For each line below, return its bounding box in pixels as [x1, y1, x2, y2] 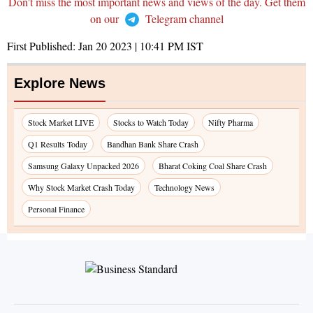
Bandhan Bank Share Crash [107, 138, 198, 150]
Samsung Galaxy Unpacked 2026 [28, 160, 139, 172]
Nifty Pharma [208, 117, 253, 129]
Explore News [14, 75, 105, 92]
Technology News [154, 182, 214, 194]
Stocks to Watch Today [113, 117, 189, 129]
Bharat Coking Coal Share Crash [159, 160, 267, 172]
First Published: [7, 38, 78, 54]
